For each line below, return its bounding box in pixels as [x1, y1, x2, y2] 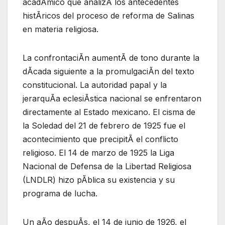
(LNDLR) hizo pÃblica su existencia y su [23, 174, 175, 185]
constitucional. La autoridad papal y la [23, 79, 167, 90]
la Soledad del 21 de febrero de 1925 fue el [23, 120, 185, 131]
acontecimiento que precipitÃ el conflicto [23, 134, 178, 144]
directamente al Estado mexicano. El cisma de [23, 106, 195, 117]
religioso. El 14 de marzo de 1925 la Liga [23, 147, 174, 158]
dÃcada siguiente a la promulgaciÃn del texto [23, 66, 194, 76]
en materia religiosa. [23, 24, 98, 34]
